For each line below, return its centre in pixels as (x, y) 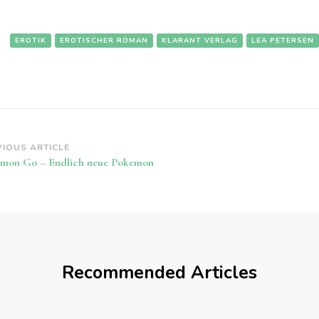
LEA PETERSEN (283, 41)
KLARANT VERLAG (200, 41)
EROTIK (31, 41)
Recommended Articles (159, 273)
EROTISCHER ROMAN (104, 41)
